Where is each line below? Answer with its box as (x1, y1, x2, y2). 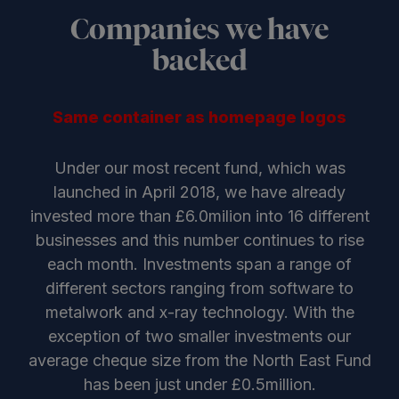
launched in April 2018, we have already (53, 183, 346, 201)
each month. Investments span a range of (47, 255, 352, 273)
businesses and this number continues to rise (35, 231, 364, 249)
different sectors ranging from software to (45, 279, 354, 297)
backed (151, 48, 248, 77)
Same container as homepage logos (53, 108, 346, 126)
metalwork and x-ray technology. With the (45, 303, 354, 322)
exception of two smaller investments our (48, 327, 351, 346)
